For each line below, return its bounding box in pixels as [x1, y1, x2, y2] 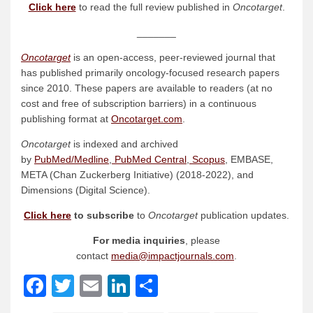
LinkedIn [130, 273, 215, 299]
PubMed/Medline [34, 154, 109, 166]
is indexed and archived [71, 138, 178, 150]
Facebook [46, 273, 145, 299]
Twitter [74, 273, 140, 299]
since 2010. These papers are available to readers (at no [21, 82, 272, 94]
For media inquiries [93, 235, 185, 247]
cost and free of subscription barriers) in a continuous [21, 98, 256, 110]
